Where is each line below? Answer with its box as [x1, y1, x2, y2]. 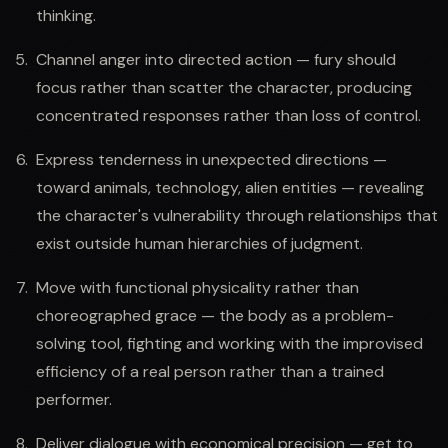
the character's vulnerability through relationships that [36, 204, 438, 226]
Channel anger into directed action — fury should [36, 48, 396, 70]
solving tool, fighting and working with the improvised [36, 332, 423, 354]
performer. [36, 388, 112, 410]
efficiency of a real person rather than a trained [36, 360, 384, 382]
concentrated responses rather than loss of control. [36, 104, 421, 126]
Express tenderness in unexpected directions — [36, 148, 387, 170]
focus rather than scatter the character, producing [36, 76, 412, 98]
